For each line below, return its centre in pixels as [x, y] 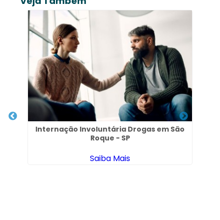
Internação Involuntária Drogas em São [110, 129]
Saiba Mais [110, 159]
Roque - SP [110, 138]
